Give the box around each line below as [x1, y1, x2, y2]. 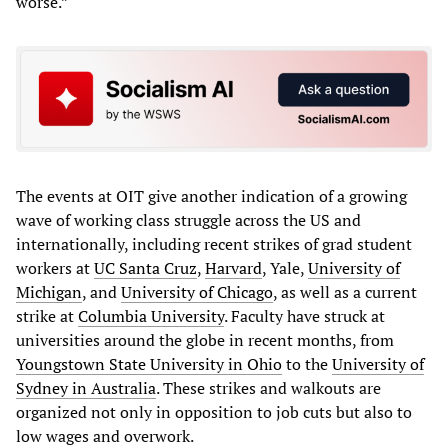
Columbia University [78, 304, 224, 327]
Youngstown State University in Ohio [16, 352, 282, 375]
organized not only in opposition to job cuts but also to [16, 400, 412, 423]
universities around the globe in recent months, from [16, 328, 394, 351]
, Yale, [262, 256, 308, 279]
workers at [16, 256, 94, 279]
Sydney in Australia [16, 376, 156, 399]
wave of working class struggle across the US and [16, 208, 361, 231]
